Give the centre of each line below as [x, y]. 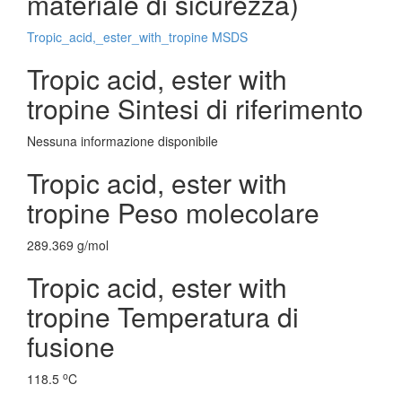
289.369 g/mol [68, 245]
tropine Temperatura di [163, 316]
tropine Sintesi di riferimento [195, 108]
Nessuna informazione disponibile [122, 141]
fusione [71, 346]
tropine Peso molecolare [173, 212]
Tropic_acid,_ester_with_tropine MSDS [137, 37]
